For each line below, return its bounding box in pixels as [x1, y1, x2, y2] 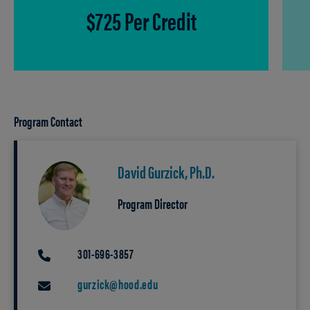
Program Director [118, 193, 188, 214]
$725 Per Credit [86, 2, 197, 39]
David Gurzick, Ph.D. [118, 160, 215, 184]
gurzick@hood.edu [77, 275, 158, 294]
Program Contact [14, 111, 82, 131]
